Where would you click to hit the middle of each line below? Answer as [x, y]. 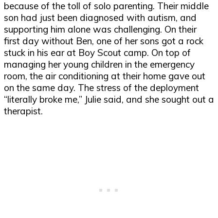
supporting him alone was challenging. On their [100, 29]
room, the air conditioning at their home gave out [105, 76]
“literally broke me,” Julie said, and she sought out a [109, 100]
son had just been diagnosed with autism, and [100, 18]
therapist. [25, 111]
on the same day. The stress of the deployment [101, 88]
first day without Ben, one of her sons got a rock [104, 41]
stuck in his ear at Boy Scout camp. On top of [97, 53]
